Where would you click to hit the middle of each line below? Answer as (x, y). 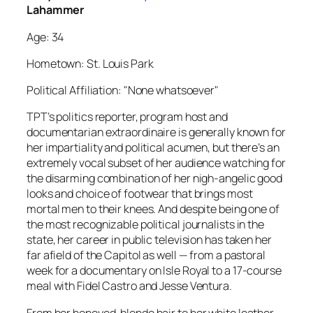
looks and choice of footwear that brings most (140, 194)
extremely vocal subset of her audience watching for (156, 163)
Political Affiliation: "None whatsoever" (123, 90)
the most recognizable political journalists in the (145, 225)
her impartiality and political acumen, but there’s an (153, 148)
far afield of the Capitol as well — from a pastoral (146, 255)
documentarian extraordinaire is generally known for (156, 132)
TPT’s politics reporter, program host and (127, 117)
